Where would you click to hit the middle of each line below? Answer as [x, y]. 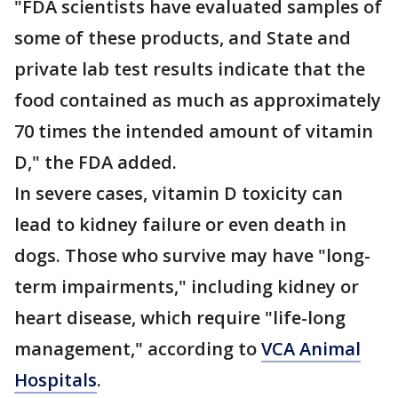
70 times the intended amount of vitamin [194, 131]
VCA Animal [311, 349]
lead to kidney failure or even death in [180, 224]
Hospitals [56, 380]
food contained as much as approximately [198, 100]
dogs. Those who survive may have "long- [192, 255]
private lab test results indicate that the [190, 69]
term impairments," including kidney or [187, 287]
